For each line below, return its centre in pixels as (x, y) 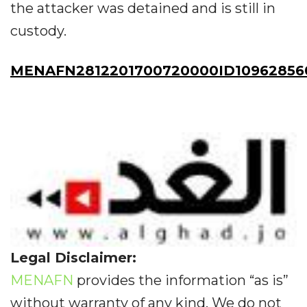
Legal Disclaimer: (73, 257)
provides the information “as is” (181, 280)
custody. (38, 30)
